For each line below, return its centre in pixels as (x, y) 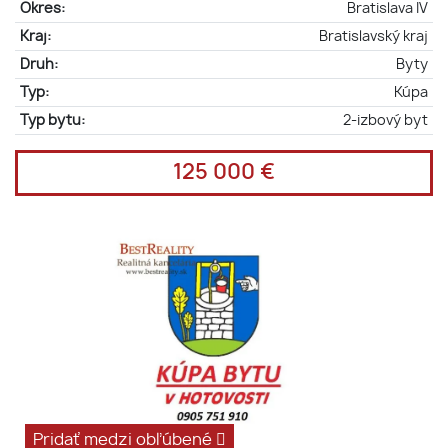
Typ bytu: (52, 120)
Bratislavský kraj (374, 36)
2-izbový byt (386, 120)
